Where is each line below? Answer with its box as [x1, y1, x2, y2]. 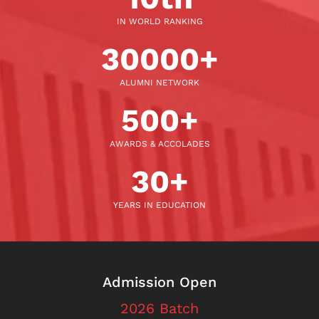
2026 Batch [120, 299, 199, 317]
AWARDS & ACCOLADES [109, 138, 210, 149]
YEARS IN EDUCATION [113, 199, 206, 210]
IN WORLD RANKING [116, 16, 203, 26]
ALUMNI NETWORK [120, 77, 199, 88]
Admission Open [103, 273, 216, 291]
